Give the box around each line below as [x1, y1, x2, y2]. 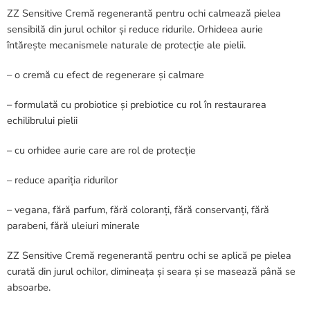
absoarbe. [7, 280, 51, 294]
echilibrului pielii [7, 113, 77, 127]
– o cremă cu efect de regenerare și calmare [7, 67, 204, 82]
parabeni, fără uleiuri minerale [7, 218, 140, 232]
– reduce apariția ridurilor [7, 172, 118, 187]
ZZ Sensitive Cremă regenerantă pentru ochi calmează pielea [7, 6, 281, 20]
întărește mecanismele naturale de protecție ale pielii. [7, 37, 246, 52]
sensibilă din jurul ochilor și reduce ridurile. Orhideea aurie [7, 21, 263, 36]
